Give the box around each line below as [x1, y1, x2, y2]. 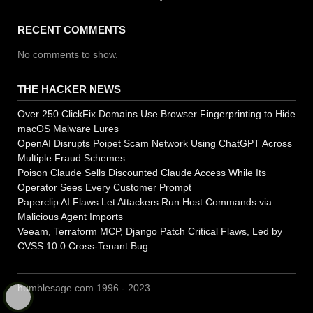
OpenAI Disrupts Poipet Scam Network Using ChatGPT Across [17, 138, 292, 150]
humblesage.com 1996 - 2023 [17, 282, 150, 294]
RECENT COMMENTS [17, 24, 126, 36]
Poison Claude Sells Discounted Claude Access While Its [17, 167, 266, 179]
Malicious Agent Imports [17, 211, 123, 223]
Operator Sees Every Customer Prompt [17, 182, 191, 194]
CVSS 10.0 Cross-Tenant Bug [17, 240, 148, 252]
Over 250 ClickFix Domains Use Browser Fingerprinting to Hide [17, 108, 296, 120]
